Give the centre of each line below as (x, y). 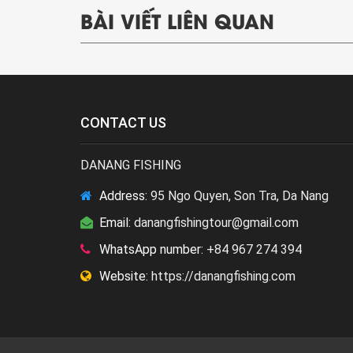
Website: (122, 277)
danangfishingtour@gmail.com (215, 223)
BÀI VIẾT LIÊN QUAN (177, 20)
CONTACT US (123, 123)
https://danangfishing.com (222, 277)
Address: (122, 196)
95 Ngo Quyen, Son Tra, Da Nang (238, 196)
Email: (113, 223)
